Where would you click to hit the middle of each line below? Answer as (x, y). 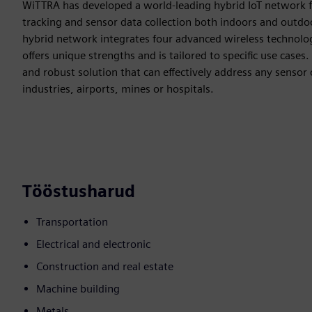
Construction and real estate (105, 267)
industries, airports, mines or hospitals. (118, 89)
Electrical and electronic (93, 244)
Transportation (72, 222)
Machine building (78, 289)
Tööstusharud (79, 192)
